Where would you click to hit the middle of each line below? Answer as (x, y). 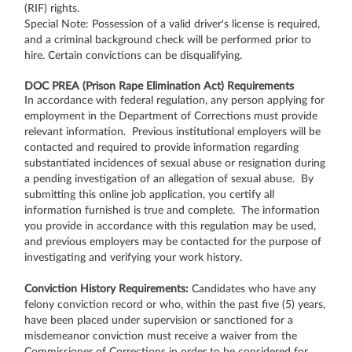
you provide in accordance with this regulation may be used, (170, 226)
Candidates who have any (252, 289)
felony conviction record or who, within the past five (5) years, (175, 304)
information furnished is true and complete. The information (172, 210)
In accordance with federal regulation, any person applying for (174, 100)
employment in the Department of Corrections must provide (171, 116)
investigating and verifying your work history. (133, 257)
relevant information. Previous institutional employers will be (172, 132)
